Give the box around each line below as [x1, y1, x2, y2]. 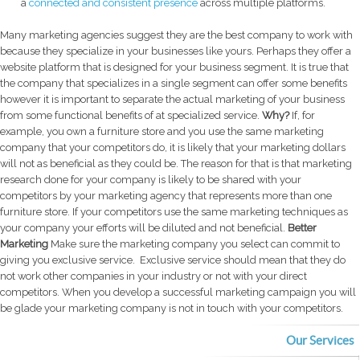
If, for [292, 109, 315, 122]
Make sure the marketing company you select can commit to [48, 238, 340, 251]
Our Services [285, 333, 354, 348]
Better [288, 222, 317, 235]
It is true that [291, 61, 349, 74]
